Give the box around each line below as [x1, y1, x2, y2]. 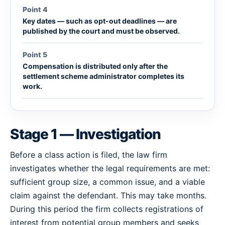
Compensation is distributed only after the [23, 62, 168, 70]
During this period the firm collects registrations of [10, 204, 203, 214]
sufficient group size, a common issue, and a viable [10, 177, 205, 187]
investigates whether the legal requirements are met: [10, 163, 210, 173]
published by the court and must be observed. [23, 27, 180, 35]
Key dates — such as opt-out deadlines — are [23, 17, 177, 25]
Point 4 [23, 5, 48, 14]
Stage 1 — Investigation [10, 126, 161, 143]
